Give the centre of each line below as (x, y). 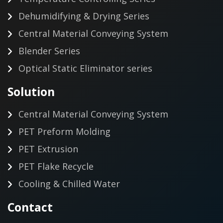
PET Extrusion (48, 149)
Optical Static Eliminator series (85, 68)
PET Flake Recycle (56, 166)
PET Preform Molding (64, 131)
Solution (31, 91)
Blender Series (49, 51)
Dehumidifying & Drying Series (84, 16)
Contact (30, 207)
